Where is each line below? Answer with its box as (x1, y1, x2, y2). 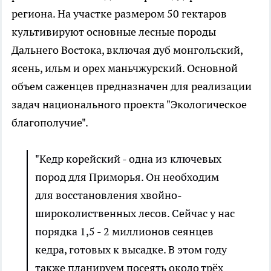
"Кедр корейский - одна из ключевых (35, 152, 221, 166)
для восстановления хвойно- (35, 188, 182, 203)
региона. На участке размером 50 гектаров (11, 7, 227, 21)
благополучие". (11, 116, 88, 130)
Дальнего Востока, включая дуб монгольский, (11, 43, 243, 57)
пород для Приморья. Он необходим (35, 170, 219, 184)
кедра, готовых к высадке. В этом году (35, 243, 227, 257)
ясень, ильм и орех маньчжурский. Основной (11, 61, 238, 76)
